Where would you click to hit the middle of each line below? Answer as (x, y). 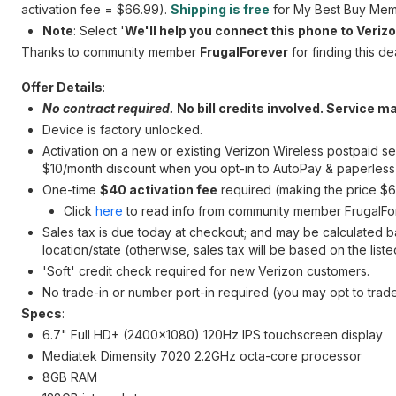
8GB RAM (70, 377)
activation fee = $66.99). (96, 9)
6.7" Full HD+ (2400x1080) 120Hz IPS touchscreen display (213, 335)
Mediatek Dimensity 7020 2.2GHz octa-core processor (202, 356)
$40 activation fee (159, 190)
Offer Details (62, 87)
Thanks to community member (110, 52)
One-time (71, 190)
